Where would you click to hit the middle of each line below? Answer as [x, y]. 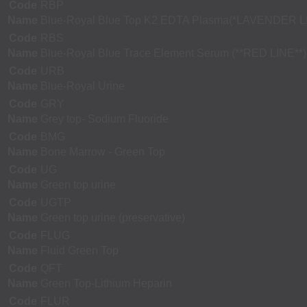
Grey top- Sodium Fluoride [105, 119]
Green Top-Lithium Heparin [106, 283]
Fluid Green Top [79, 250]
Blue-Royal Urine [83, 86]
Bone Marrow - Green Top [103, 151]
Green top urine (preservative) [113, 217]
